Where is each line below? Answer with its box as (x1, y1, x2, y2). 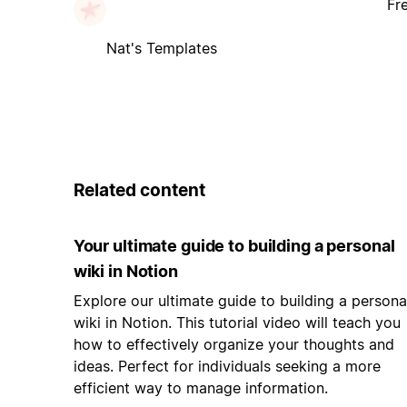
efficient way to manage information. (73, 379, 328, 398)
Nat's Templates (105, 38, 217, 57)
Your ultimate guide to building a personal (73, 236, 395, 256)
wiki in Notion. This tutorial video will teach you (73, 313, 401, 333)
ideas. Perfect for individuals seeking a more (73, 357, 381, 376)
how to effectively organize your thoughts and (73, 335, 394, 354)
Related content (73, 179, 205, 201)
